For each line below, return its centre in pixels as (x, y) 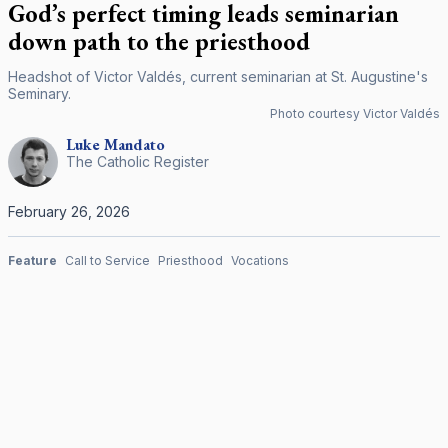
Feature (32, 260)
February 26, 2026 (69, 211)
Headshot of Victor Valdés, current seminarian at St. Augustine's (218, 76)
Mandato (134, 144)
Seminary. (39, 93)
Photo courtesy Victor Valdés (355, 113)
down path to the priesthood (159, 41)
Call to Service (107, 260)
